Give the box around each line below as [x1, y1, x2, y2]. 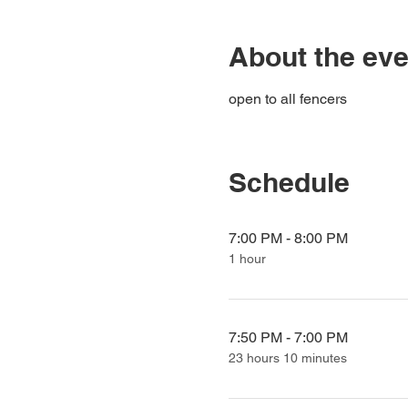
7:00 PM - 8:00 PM [228, 229, 348, 247]
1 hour [228, 251, 266, 266]
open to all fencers [228, 90, 347, 107]
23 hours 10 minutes [228, 351, 347, 365]
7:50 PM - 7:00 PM [228, 329, 348, 346]
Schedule [228, 166, 350, 199]
